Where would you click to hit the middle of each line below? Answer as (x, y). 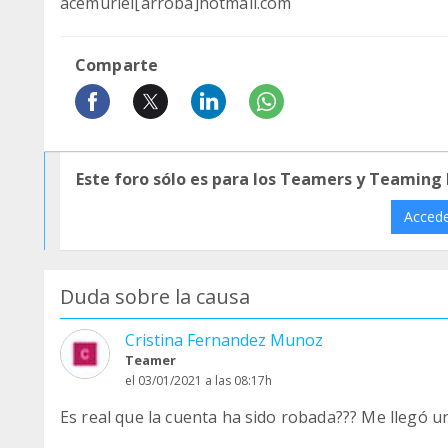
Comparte (117, 65)
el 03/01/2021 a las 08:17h (198, 380)
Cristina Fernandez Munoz (224, 340)
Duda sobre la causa (155, 296)
